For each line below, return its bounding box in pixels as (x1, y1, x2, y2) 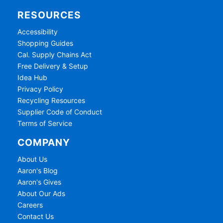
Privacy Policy (17, 84, 64, 93)
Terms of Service (17, 118, 73, 127)
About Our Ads (17, 189, 66, 198)
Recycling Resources (17, 96, 86, 105)
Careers (17, 201, 43, 210)
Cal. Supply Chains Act (17, 50, 92, 59)
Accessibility (17, 27, 58, 36)
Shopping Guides (17, 38, 74, 47)
